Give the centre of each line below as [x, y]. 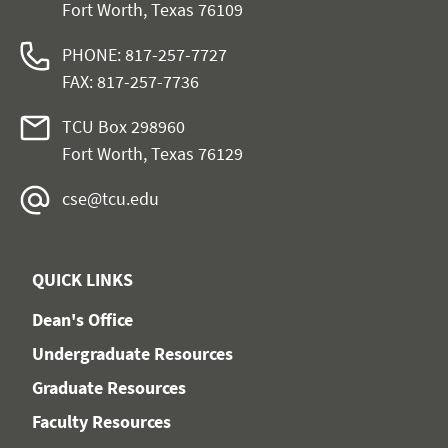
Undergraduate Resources [132, 353]
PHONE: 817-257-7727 [144, 54]
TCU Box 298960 [123, 126]
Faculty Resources [101, 421]
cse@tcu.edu [110, 198]
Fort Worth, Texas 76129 [152, 153]
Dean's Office [82, 319]
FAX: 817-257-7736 [130, 81]
